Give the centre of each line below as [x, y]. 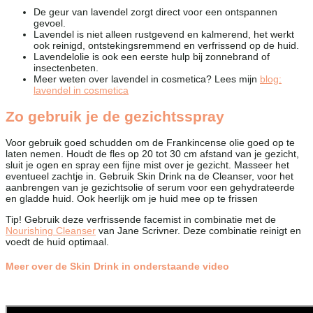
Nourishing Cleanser [51, 230]
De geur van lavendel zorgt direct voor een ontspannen [155, 12]
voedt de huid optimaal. [57, 241]
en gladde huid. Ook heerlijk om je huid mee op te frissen [132, 198]
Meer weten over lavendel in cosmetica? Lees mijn [147, 79]
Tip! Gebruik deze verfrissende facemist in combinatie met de [141, 219]
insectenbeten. [66, 68]
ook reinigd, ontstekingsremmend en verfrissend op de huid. [166, 46]
